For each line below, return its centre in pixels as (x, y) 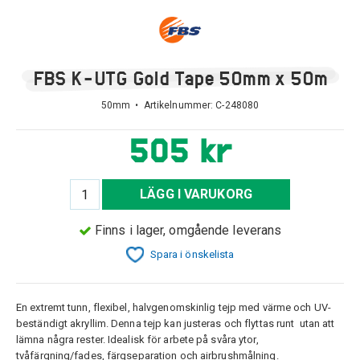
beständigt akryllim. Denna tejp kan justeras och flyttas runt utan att (176, 324)
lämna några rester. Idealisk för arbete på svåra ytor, (137, 340)
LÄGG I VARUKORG (196, 194)
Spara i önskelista (192, 255)
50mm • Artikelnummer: (158, 105)
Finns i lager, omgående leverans (188, 230)
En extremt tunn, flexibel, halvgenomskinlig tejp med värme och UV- (174, 308)
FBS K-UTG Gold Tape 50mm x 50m (180, 78)
